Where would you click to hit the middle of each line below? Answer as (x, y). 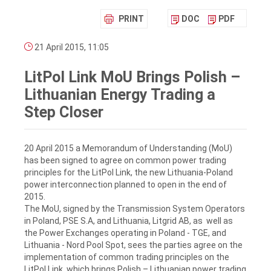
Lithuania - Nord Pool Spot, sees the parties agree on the (133, 245)
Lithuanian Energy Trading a (120, 95)
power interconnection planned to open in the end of (126, 184)
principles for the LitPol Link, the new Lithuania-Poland (129, 172)
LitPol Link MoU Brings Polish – (132, 77)
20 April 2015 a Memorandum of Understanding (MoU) (128, 148)
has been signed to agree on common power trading (125, 160)
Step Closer (64, 113)
